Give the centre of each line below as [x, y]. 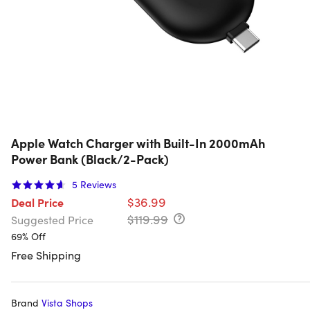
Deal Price [37, 202]
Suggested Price [52, 220]
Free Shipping [46, 255]
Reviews [98, 184]
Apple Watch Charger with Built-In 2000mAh [138, 143]
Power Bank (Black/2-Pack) [90, 159]
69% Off [28, 236]
